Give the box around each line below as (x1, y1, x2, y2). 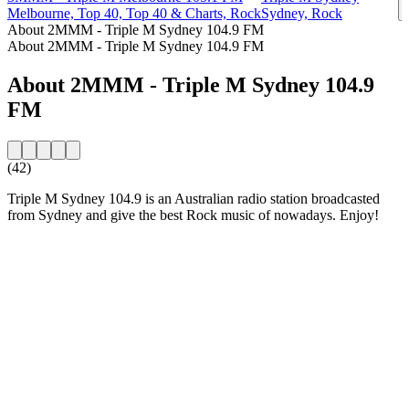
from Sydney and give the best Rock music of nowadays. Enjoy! (7, 206, 379, 223)
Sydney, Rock (261, 5, 342, 21)
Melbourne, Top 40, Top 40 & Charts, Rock (7, 5, 261, 21)
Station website (7, 254, 95, 270)
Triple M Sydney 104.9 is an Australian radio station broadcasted (7, 190, 380, 206)
